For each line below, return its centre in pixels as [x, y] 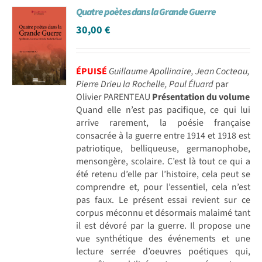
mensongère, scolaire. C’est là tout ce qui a [163, 161]
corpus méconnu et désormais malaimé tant [163, 213]
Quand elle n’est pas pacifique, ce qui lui [163, 110]
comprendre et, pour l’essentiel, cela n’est [163, 187]
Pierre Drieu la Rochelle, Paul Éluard [145, 84]
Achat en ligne [42, 17]
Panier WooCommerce [58, 55]
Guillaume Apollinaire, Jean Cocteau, [180, 71]
